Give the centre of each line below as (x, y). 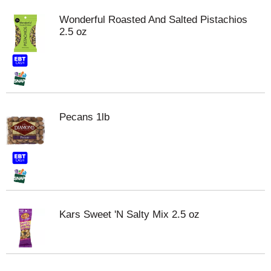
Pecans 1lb (84, 117)
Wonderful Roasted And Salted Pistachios (153, 20)
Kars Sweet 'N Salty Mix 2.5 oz (129, 214)
